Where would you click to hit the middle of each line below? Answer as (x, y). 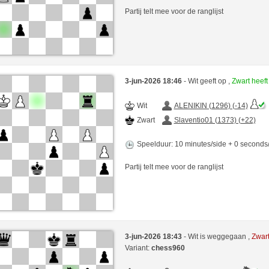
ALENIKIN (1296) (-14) (211, 105)
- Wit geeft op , (207, 81)
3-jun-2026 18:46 (154, 81)
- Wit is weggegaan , (217, 236)
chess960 (168, 248)
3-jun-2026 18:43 (154, 236)
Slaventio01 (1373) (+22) (215, 120)
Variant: (138, 248)
